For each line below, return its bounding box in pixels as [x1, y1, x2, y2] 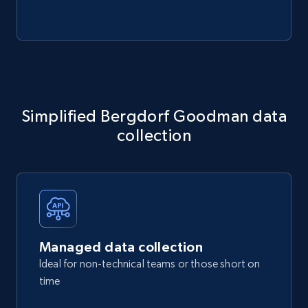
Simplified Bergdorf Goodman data [21, 107, 287, 126]
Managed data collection [39, 239, 203, 255]
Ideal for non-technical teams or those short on [39, 257, 261, 271]
